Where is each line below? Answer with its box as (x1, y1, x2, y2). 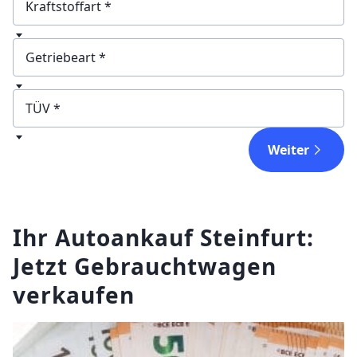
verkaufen (13, 279, 135, 310)
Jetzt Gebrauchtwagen (13, 250, 277, 281)
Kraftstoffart (25, 26, 100, 45)
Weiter (268, 140, 309, 159)
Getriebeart (25, 77, 95, 96)
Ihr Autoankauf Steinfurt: (13, 222, 314, 253)
